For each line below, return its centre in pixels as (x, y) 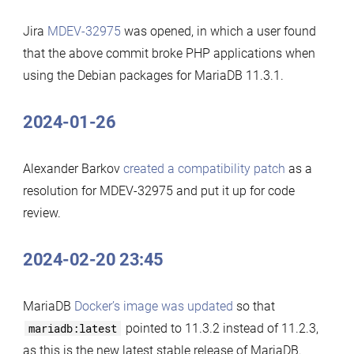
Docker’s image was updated (153, 306)
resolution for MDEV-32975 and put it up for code (158, 190)
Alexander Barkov (73, 168)
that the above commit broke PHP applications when (169, 53)
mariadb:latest (72, 328)
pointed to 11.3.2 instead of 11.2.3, (220, 328)
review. (41, 213)
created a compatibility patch (204, 168)
